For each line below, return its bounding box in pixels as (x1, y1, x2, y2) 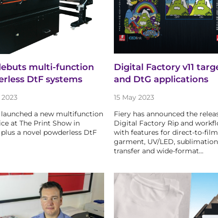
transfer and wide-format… (113, 146, 203, 156)
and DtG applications (113, 74, 208, 85)
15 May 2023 (113, 93, 154, 102)
